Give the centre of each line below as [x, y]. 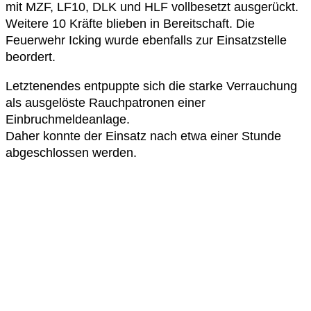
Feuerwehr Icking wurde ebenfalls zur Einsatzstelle [146, 40]
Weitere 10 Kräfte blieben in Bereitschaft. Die [130, 23]
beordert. [31, 57]
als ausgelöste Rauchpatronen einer [106, 102]
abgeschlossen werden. [71, 152]
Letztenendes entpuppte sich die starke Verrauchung [151, 86]
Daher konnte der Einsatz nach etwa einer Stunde [143, 136]
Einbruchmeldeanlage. [68, 119]
